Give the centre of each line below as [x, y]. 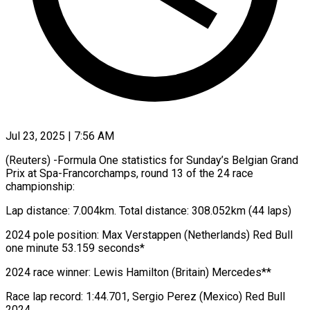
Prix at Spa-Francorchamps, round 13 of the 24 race [129, 173]
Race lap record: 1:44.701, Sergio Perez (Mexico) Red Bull [145, 296]
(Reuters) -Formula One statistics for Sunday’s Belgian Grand [152, 160]
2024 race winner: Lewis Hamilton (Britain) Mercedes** [138, 272]
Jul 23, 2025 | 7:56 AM [60, 136]
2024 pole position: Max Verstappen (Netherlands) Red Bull [149, 235]
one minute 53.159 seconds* [75, 248]
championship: [40, 186]
